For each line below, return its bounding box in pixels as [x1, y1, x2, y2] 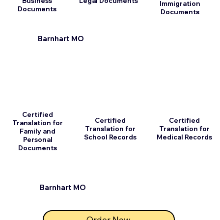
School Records [83, 133, 137, 141]
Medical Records [157, 133, 213, 141]
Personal [23, 136, 53, 144]
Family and [20, 127, 56, 136]
